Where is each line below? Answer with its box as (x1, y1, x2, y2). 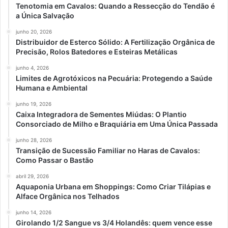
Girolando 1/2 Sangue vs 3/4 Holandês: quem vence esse (16, 218, 212, 227)
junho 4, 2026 (16, 64, 49, 71)
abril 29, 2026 (16, 173, 49, 179)
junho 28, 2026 (16, 136, 52, 143)
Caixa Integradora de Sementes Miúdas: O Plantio (16, 109, 187, 119)
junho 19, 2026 (16, 100, 51, 107)
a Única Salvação (16, 11, 74, 20)
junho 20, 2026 (16, 28, 52, 35)
